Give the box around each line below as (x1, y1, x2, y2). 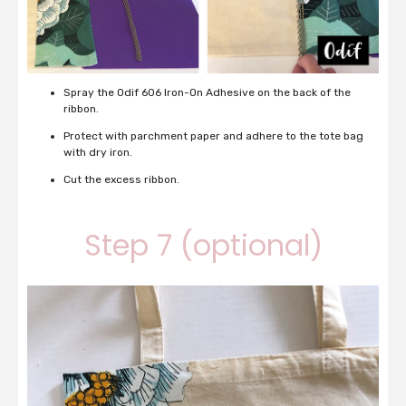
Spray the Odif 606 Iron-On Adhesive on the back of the (63, 86, 351, 100)
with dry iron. (63, 146, 132, 159)
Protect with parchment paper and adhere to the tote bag (63, 130, 363, 143)
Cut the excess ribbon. (63, 173, 179, 187)
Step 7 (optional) (83, 225, 323, 266)
